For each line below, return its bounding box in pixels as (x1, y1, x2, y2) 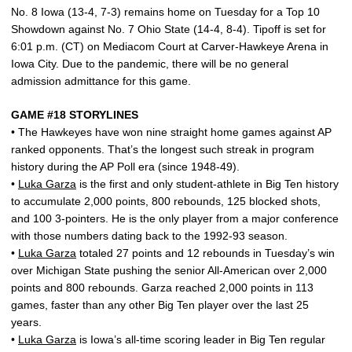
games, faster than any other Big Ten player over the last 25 (11, 299, 309, 311)
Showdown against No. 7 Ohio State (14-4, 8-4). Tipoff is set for (11, 23, 326, 35)
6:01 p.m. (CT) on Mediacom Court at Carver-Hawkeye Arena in (11, 40, 328, 53)
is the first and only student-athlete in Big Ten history (76, 178, 339, 190)
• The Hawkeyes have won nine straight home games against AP (11, 126, 332, 138)
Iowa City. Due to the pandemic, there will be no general (11, 57, 288, 70)
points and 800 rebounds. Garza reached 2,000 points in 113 (11, 281, 313, 294)
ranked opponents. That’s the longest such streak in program (11, 143, 314, 156)
